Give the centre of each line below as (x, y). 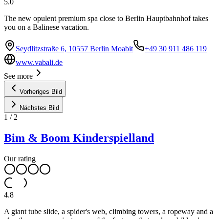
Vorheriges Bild (41, 91)
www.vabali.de (39, 62)
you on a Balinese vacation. (46, 27)
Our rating (20, 158)
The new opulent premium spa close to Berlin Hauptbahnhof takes (106, 18)
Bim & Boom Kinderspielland (79, 138)
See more (18, 76)
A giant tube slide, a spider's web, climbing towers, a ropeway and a (109, 211)
